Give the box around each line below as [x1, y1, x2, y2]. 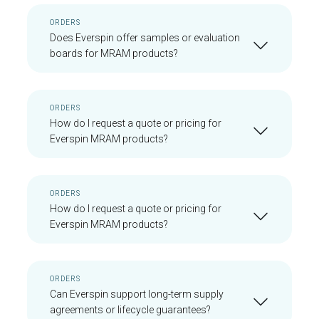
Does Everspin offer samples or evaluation [50, 32, 240, 43]
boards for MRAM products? [50, 48, 178, 59]
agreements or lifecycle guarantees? [50, 304, 211, 315]
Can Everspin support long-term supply [50, 288, 224, 300]
